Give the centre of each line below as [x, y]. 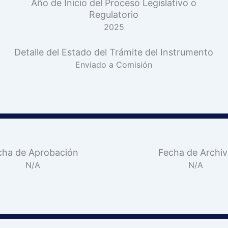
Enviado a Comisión [114, 65]
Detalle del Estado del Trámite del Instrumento [114, 52]
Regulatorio [114, 15]
